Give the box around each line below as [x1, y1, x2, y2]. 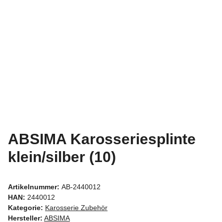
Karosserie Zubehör [45, 204, 108, 212]
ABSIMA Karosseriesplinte [8, 131, 196, 148]
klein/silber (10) [8, 149, 116, 166]
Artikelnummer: [8, 183, 61, 191]
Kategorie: [8, 204, 45, 212]
